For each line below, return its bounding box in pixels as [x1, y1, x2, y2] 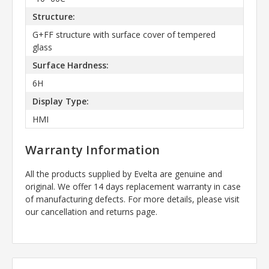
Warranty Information [25, 142, 160, 159]
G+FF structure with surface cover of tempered [32, 28, 216, 40]
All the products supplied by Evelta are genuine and [25, 168, 222, 180]
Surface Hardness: [32, 59, 109, 71]
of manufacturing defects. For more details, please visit [25, 193, 240, 205]
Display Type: [32, 95, 89, 107]
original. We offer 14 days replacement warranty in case [25, 181, 241, 193]
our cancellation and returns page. [25, 206, 157, 218]
